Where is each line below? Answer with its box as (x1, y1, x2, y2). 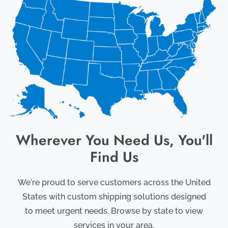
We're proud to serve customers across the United (17, 178, 211, 188)
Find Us (90, 147, 138, 168)
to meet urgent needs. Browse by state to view (25, 206, 203, 216)
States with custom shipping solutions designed (22, 192, 206, 202)
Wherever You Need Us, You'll (15, 130, 213, 151)
